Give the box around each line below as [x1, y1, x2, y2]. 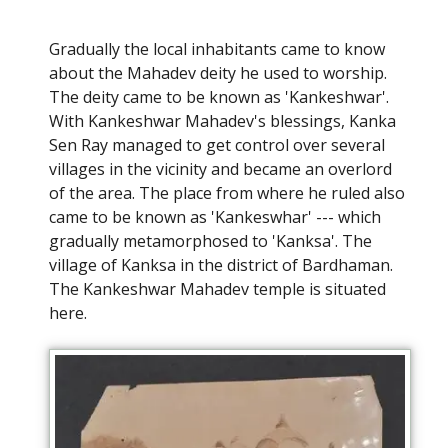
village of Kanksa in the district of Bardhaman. [49, 254, 393, 277]
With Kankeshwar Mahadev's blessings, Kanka [49, 110, 396, 133]
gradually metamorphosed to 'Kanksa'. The [49, 230, 372, 253]
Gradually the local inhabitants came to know [49, 38, 385, 61]
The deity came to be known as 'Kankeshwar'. [49, 86, 389, 109]
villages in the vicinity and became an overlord [49, 158, 392, 181]
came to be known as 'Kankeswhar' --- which [49, 206, 381, 229]
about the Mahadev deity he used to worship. [49, 62, 387, 85]
